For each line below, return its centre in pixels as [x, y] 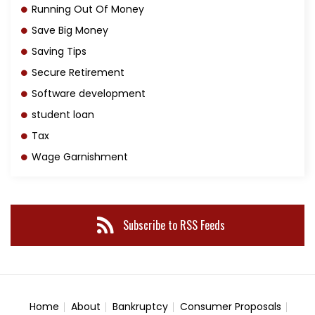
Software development [89, 93]
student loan [63, 114]
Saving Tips [59, 51]
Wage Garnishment [80, 156]
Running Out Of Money [88, 9]
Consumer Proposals [230, 306]
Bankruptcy [140, 306]
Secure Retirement [78, 72]
